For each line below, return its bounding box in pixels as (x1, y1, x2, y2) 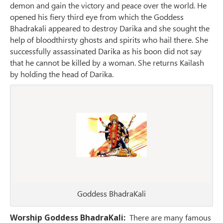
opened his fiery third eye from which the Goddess (10, 11, 184, 22)
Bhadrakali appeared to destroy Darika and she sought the (10, 23, 210, 34)
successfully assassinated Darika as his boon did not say (10, 46, 202, 57)
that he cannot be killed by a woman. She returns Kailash (10, 57, 204, 68)
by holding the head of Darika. (10, 69, 113, 80)
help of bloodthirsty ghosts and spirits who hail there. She (10, 34, 208, 45)
